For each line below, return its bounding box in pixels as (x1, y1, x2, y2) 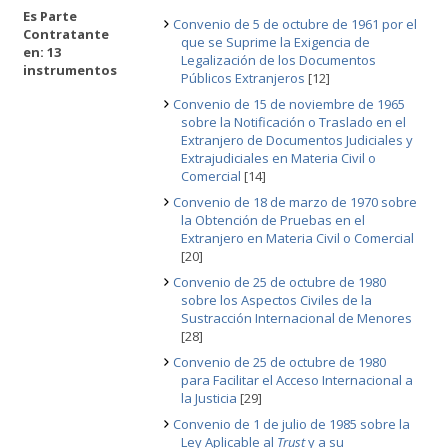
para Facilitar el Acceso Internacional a (181, 371, 413, 389)
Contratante (23, 25, 109, 43)
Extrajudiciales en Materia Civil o (181, 149, 376, 167)
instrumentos (23, 61, 117, 79)
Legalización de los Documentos (181, 51, 376, 69)
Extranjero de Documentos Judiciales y (181, 131, 413, 149)
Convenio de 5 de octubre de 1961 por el (173, 15, 417, 33)
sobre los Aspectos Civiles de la (181, 291, 372, 309)
